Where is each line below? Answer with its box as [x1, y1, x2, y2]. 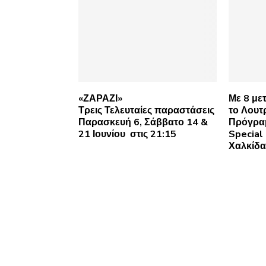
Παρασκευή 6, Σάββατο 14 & [78, 116, 208, 129]
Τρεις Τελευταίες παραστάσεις [78, 104, 214, 118]
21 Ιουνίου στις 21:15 [78, 128, 176, 141]
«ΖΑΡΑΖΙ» [78, 92, 122, 106]
